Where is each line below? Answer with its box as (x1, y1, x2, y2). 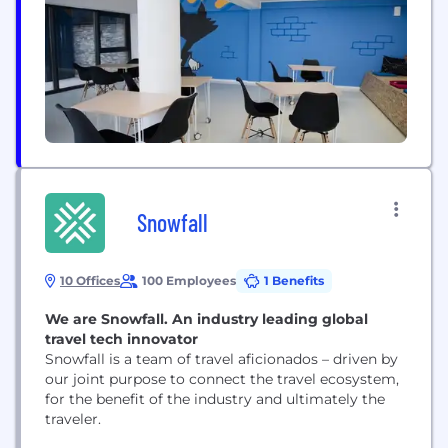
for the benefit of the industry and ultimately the (45, 390, 385, 408)
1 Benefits (264, 273, 324, 288)
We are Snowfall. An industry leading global (45, 310, 368, 328)
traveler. (45, 410, 101, 428)
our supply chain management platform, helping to (45, 8, 406, 26)
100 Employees (142, 273, 236, 288)
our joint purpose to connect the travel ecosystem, (45, 370, 399, 388)
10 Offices (60, 273, 120, 288)
